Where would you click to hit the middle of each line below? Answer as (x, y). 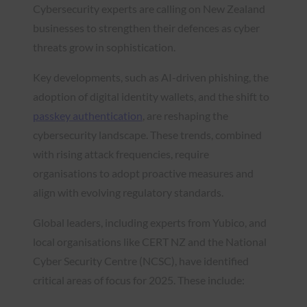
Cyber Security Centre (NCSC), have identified (141, 260)
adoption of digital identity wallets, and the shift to (151, 96)
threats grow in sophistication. (104, 47)
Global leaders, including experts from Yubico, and (150, 222)
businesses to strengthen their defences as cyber (146, 27)
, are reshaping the (185, 115)
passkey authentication (88, 115)
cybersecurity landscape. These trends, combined (147, 134)
